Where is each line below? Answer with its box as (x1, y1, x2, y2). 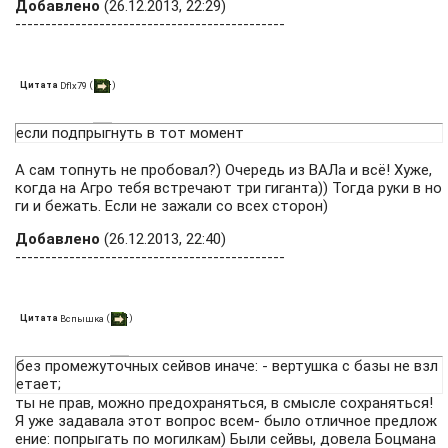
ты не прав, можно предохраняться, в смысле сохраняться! (15, 394, 433, 412)
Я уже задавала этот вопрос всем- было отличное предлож (15, 412, 437, 430)
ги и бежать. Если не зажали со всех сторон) (15, 197, 328, 215)
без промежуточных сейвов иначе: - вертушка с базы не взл (16, 357, 438, 375)
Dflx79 (60, 80, 87, 91)
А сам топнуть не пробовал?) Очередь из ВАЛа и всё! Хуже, (15, 161, 432, 179)
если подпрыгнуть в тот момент (16, 124, 244, 142)
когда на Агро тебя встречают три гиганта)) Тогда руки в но (15, 179, 442, 197)
